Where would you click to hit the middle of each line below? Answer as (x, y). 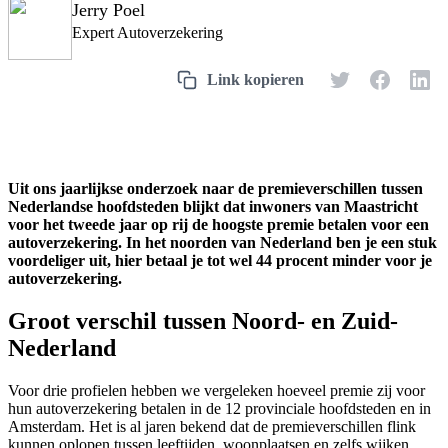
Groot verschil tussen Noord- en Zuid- (203, 320)
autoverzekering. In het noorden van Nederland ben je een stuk (222, 242)
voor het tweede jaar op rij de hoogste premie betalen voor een (218, 224)
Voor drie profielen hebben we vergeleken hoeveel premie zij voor (216, 390)
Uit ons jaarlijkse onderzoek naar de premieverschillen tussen (215, 188)
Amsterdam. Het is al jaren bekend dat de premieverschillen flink (212, 426)
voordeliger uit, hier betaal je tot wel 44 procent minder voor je (220, 260)
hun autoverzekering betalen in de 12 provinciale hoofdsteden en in (219, 408)
